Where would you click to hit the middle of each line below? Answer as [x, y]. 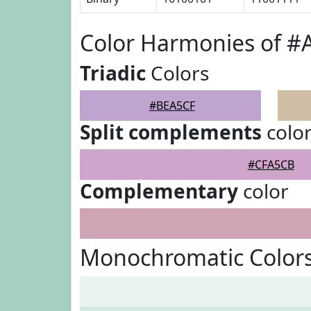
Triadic [113, 73]
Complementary [159, 191]
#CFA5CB [271, 165]
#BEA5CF [172, 106]
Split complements [171, 132]
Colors [177, 73]
